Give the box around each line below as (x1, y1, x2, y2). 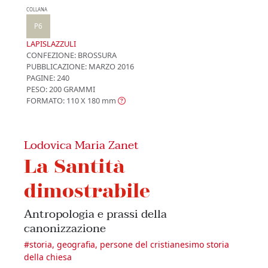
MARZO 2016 (87, 60, 134, 72)
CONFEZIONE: (26, 49, 76, 60)
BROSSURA (76, 49, 117, 60)
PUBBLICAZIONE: (26, 60, 87, 72)
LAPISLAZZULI (26, 38, 76, 49)
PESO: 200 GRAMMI (26, 83, 95, 95)
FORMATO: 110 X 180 (26, 95, 100, 106)
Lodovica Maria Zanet (24, 135, 139, 155)
